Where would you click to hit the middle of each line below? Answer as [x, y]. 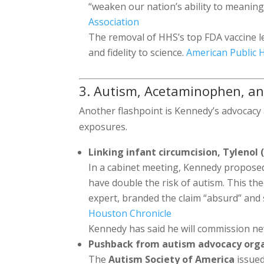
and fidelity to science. [138, 52]
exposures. [103, 126]
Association [114, 22]
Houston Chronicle [130, 213]
